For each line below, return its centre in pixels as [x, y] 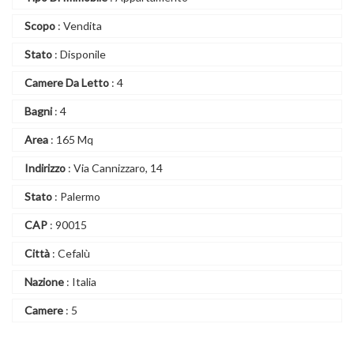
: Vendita [79, 26]
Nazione [44, 282]
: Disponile [79, 54]
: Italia [80, 282]
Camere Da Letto [67, 83]
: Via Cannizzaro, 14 [114, 168]
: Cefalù [70, 253]
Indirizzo [45, 168]
